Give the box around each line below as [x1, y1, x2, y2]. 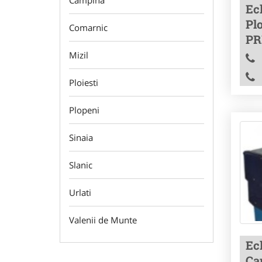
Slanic [69, 159, 92, 171]
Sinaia [69, 132, 93, 143]
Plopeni [69, 104, 99, 116]
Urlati [69, 187, 91, 198]
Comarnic [69, 22, 108, 33]
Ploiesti [69, 77, 98, 88]
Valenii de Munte [69, 214, 137, 226]
